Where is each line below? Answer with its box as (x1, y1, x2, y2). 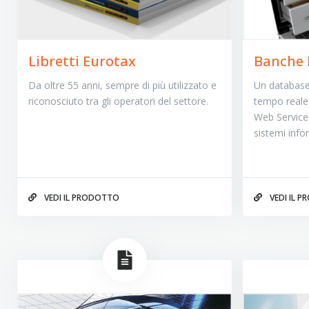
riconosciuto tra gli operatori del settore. (28, 94, 208, 108)
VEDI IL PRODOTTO (41, 191, 119, 203)
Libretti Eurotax (28, 52, 136, 71)
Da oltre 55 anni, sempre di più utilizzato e (28, 79, 217, 92)
